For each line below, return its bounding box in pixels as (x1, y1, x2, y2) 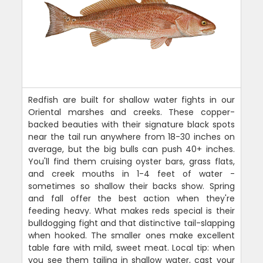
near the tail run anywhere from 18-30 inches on (28, 131, 235, 143)
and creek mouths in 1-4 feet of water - (28, 168, 235, 180)
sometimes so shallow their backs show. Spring (28, 180, 235, 193)
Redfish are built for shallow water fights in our (28, 94, 235, 106)
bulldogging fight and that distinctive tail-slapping (28, 217, 235, 230)
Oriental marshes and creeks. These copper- (28, 106, 235, 119)
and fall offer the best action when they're (28, 193, 235, 205)
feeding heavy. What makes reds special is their (28, 205, 235, 217)
